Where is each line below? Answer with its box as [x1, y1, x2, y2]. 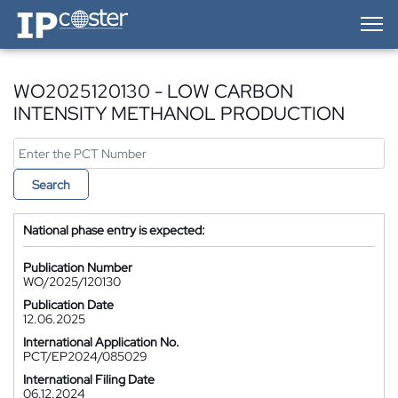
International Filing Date [23, 371, 155, 387]
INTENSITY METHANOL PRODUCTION [13, 101, 345, 125]
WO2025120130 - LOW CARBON [13, 79, 293, 103]
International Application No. [23, 334, 179, 350]
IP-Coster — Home [12, 5, 114, 21]
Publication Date [23, 297, 114, 313]
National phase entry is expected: [23, 222, 205, 238]
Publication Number [23, 259, 132, 275]
